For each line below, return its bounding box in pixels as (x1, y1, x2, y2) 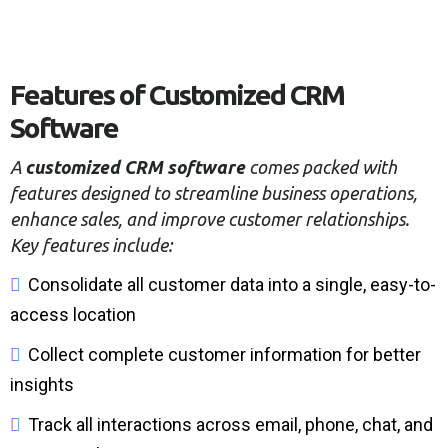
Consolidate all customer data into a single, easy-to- (28, 274, 436, 295)
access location (10, 304, 136, 325)
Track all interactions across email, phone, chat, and (28, 414, 433, 435)
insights (10, 374, 74, 395)
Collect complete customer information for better (28, 344, 421, 365)
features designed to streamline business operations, (10, 183, 417, 203)
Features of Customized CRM (10, 79, 344, 110)
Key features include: (10, 235, 172, 255)
